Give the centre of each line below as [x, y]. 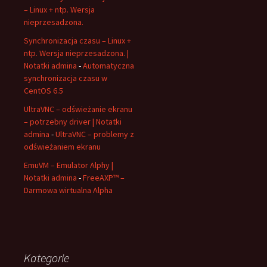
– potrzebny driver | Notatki [73, 122]
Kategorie [46, 258]
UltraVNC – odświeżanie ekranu [78, 109]
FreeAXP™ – [104, 178]
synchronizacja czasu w [66, 78]
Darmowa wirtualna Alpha [68, 190]
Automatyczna [108, 66]
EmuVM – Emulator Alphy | [69, 165]
